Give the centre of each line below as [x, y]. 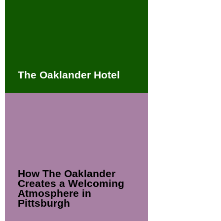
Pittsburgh [44, 203]
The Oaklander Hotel [69, 75]
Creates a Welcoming [71, 184]
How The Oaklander [66, 174]
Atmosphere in [54, 193]
